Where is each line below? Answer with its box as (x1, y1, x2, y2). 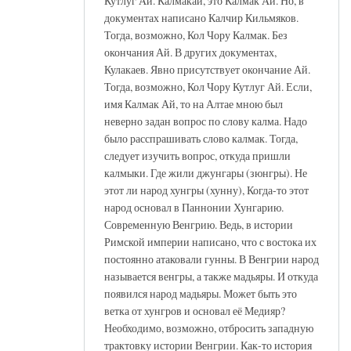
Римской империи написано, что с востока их (104, 233, 317, 249)
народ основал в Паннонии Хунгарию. (104, 199, 284, 215)
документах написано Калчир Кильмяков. (104, 9, 299, 25)
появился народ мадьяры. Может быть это (104, 285, 297, 301)
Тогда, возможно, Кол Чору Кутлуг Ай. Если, (104, 78, 312, 94)
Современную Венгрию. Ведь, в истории (104, 216, 293, 232)
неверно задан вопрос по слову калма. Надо (104, 113, 307, 128)
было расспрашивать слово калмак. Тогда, (104, 130, 298, 146)
